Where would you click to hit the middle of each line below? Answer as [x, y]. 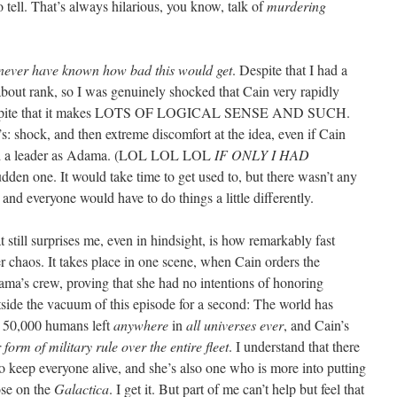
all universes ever [235, 325]
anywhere [141, 325]
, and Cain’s [316, 325]
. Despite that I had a [290, 70]
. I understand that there [294, 346]
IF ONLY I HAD [262, 155]
